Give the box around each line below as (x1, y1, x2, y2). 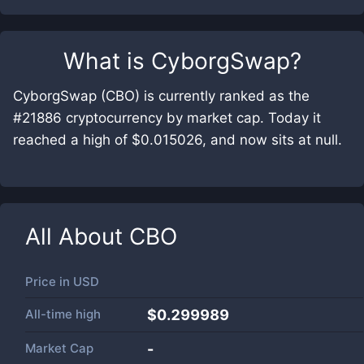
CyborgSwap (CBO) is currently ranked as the (13, 88, 310, 104)
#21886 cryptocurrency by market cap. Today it (13, 110, 321, 126)
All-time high (25, 306, 101, 322)
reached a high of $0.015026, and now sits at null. (13, 132, 342, 148)
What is (63, 47, 151, 75)
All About (25, 223, 129, 250)
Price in (25, 274, 73, 289)
